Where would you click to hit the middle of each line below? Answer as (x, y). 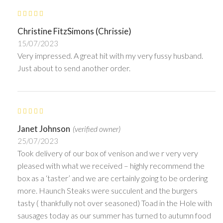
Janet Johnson (44, 128)
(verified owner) (97, 129)
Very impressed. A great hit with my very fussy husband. (110, 56)
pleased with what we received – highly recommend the (111, 165)
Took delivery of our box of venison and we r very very (108, 153)
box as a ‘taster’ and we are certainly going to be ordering (112, 178)
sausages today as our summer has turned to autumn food (114, 215)
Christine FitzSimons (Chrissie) (74, 31)
